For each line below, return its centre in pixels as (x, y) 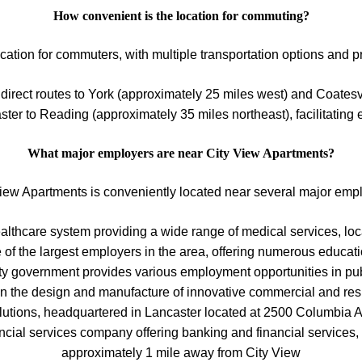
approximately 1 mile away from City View (181, 352)
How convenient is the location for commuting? (181, 15)
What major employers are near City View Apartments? (181, 153)
